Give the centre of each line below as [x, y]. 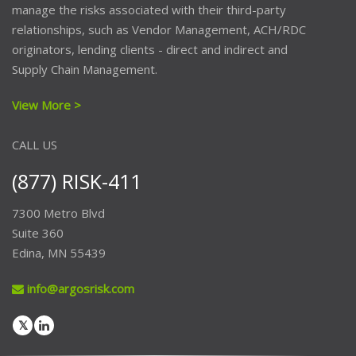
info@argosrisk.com [79, 288]
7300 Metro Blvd [58, 213]
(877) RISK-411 [77, 181]
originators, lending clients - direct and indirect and [150, 49]
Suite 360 [38, 233]
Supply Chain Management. [85, 69]
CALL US [35, 145]
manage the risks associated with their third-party [149, 10]
